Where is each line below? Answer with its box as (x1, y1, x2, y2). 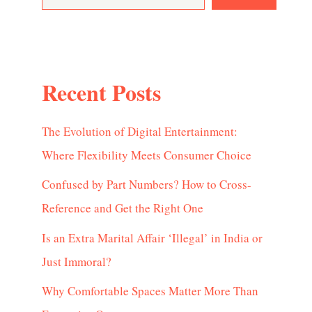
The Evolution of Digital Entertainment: (42, 123, 237, 139)
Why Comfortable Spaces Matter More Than (42, 283, 258, 299)
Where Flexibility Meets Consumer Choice (42, 146, 251, 163)
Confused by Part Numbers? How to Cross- (42, 176, 251, 193)
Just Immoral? (42, 253, 111, 270)
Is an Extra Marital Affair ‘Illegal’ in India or (42, 229, 263, 246)
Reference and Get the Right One (42, 200, 203, 217)
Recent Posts (42, 76, 161, 109)
